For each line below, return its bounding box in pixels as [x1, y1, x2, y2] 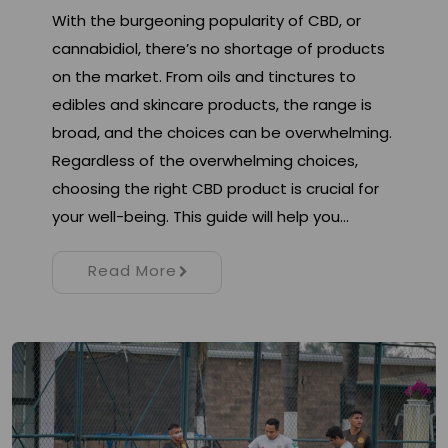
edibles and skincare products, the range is [52, 94, 372, 116]
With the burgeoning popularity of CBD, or [52, 10, 361, 32]
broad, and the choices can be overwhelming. [52, 122, 392, 144]
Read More [87, 260, 177, 282]
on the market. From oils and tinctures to [52, 66, 356, 88]
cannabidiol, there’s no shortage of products [52, 38, 385, 60]
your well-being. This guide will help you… [52, 206, 349, 228]
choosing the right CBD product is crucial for [52, 178, 379, 200]
